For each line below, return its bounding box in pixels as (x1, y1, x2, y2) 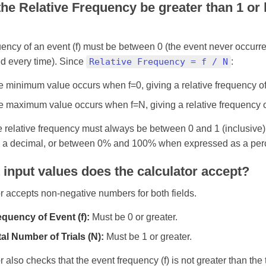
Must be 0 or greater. (90, 212, 178, 222)
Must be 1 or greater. (104, 232, 192, 242)
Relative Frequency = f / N (89, 56, 228, 67)
